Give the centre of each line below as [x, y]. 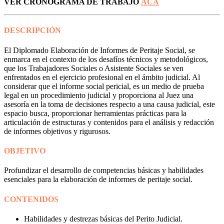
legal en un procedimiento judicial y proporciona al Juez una [99, 95]
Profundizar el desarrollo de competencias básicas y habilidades [104, 170]
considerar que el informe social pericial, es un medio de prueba [104, 86]
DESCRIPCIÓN [32, 30]
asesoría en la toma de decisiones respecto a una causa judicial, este [109, 104]
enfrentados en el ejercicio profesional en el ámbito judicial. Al [102, 77]
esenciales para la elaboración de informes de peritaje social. [98, 179]
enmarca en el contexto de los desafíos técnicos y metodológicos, [106, 59]
